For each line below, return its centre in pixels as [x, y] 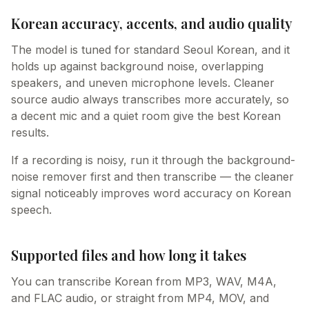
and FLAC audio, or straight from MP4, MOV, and [140, 298]
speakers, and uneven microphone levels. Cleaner [143, 83]
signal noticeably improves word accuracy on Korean [151, 193]
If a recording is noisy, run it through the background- [153, 160]
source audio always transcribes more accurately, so [150, 99]
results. [30, 132]
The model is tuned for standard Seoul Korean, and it [150, 50]
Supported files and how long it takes [129, 255]
